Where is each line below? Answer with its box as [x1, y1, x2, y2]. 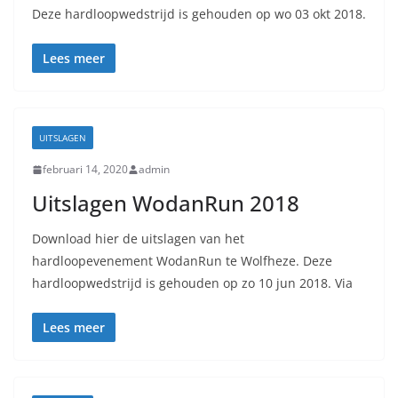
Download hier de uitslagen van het [32, 230, 244, 247]
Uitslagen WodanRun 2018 [32, 188, 299, 218]
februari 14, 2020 [43, 162, 128, 177]
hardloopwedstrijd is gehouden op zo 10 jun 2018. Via [32, 275, 353, 291]
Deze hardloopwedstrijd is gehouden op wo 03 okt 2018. [32, 5, 366, 22]
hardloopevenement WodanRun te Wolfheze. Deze [32, 252, 332, 269]
